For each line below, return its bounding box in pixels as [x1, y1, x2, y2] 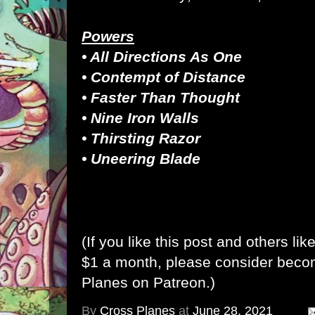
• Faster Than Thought [82, 89, 240, 106]
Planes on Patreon [82, 274, 206, 291]
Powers [82, 28, 134, 45]
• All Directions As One [82, 49, 242, 65]
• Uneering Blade [82, 150, 200, 167]
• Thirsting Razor [82, 130, 200, 147]
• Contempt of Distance [82, 69, 245, 86]
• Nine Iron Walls [82, 110, 199, 127]
